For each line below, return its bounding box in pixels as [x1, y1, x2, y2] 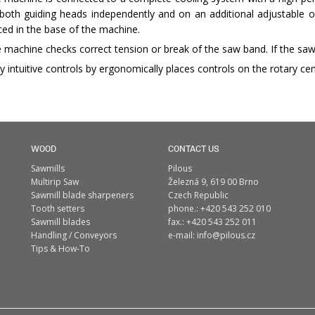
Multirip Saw [31, 176, 79, 188]
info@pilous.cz [197, 229, 255, 242]
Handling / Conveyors [31, 229, 117, 242]
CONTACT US [168, 145, 219, 155]
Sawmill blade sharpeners [31, 189, 134, 202]
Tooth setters [31, 202, 84, 215]
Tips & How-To [31, 243, 90, 255]
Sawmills [31, 162, 65, 175]
